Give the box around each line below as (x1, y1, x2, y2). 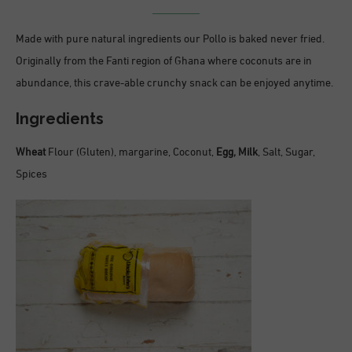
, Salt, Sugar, (258, 145, 315, 159)
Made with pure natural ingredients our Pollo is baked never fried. (16, 32, 324, 46)
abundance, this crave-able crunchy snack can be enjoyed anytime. (16, 76, 333, 90)
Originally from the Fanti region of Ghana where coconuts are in (16, 54, 312, 68)
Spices (16, 167, 47, 181)
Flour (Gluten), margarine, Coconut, (48, 145, 216, 159)
